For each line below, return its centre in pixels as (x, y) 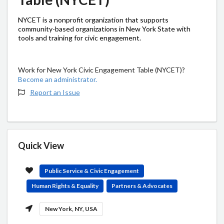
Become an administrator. (57, 79)
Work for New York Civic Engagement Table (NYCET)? (101, 69)
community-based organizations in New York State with (104, 28)
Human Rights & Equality (65, 185)
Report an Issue (55, 92)
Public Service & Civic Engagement (92, 170)
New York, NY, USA (71, 208)
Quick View (41, 145)
